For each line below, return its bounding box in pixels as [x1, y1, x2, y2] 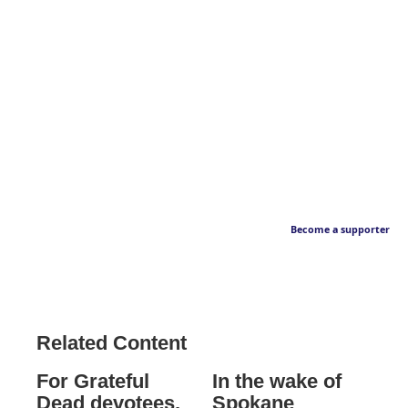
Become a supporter [291, 223, 390, 237]
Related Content [36, 331, 187, 355]
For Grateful [36, 370, 149, 393]
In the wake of [211, 370, 342, 393]
